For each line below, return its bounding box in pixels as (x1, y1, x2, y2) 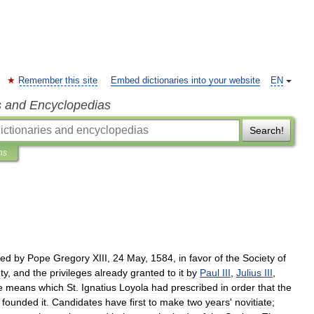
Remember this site (18, 76, 97, 86)
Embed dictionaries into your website (111, 76, 260, 86)
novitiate (235, 296, 272, 308)
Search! (249, 125, 284, 136)
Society (243, 252, 275, 264)
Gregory (53, 252, 90, 264)
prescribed (171, 282, 218, 293)
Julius (236, 267, 261, 278)
